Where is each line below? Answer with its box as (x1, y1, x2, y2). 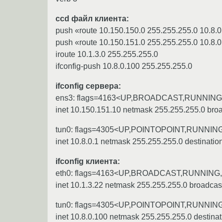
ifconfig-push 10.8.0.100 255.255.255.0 (55, 61, 192, 70)
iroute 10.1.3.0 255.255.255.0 (55, 50, 158, 58)
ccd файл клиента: (55, 14, 129, 23)
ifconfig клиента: (55, 157, 120, 166)
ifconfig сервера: (55, 81, 121, 90)
